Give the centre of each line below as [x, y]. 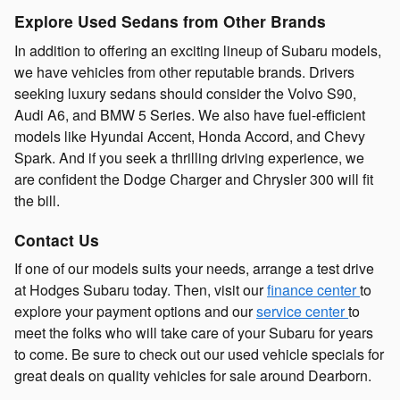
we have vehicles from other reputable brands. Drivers [184, 71]
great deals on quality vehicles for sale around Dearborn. [193, 376]
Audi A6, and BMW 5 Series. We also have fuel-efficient [190, 114]
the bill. [37, 200]
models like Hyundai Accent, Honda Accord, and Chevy [190, 136]
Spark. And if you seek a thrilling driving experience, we [189, 157]
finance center [313, 290]
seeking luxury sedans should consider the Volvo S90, [185, 93]
